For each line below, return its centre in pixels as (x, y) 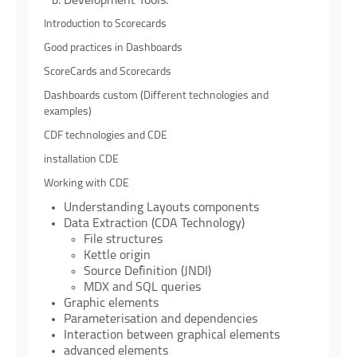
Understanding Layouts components (161, 208)
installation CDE (81, 160)
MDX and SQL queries (142, 288)
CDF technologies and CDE (106, 136)
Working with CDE (86, 184)
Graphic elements (111, 304)
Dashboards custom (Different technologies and (156, 96)
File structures (123, 240)
